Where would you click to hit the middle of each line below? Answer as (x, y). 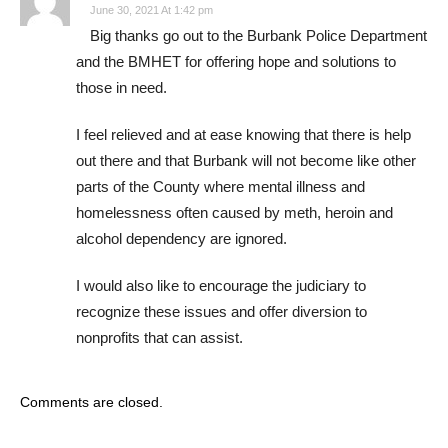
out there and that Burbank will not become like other (246, 161)
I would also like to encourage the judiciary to (221, 286)
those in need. (121, 88)
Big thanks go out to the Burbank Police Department (258, 36)
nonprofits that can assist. (159, 338)
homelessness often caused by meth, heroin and (234, 213)
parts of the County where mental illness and (220, 187)
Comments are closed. (91, 402)
